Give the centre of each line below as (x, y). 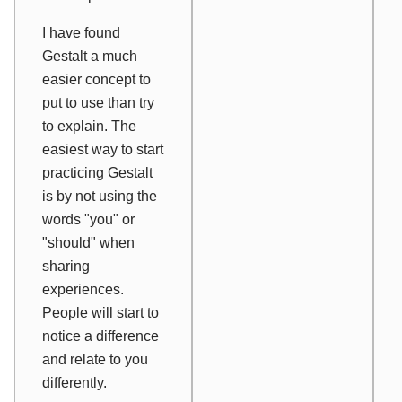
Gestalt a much (90, 56)
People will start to (100, 312)
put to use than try (98, 102)
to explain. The (89, 126)
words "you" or (88, 219)
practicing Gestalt (97, 172)
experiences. (83, 289)
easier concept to (96, 79)
